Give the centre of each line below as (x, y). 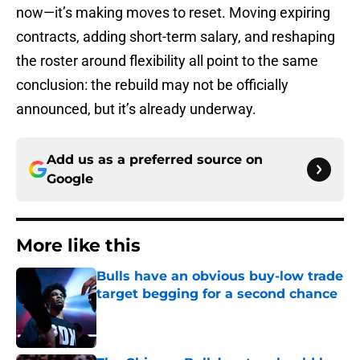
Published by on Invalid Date (166, 310)
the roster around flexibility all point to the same (167, 61)
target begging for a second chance (217, 294)
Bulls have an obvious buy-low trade (220, 276)
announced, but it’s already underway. (136, 109)
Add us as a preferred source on (155, 160)
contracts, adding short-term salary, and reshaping (176, 37)
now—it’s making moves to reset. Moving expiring (173, 13)
